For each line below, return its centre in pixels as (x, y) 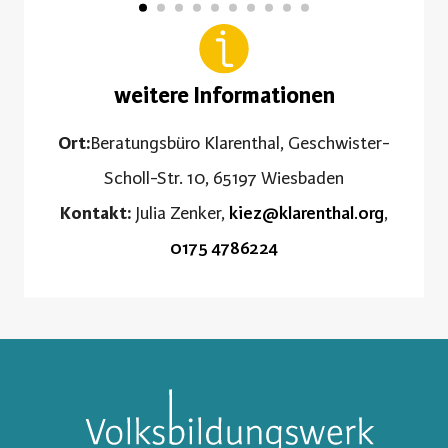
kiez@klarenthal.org (306, 212)
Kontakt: (95, 212)
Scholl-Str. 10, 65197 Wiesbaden (224, 177)
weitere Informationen (224, 95)
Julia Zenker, (180, 212)
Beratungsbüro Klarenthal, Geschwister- (240, 142)
